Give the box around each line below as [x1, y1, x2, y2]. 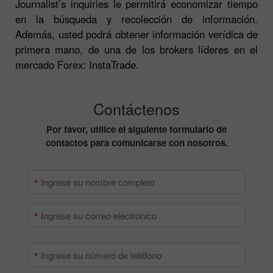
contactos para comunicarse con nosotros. [45, 139, 228, 153]
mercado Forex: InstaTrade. [15, 60, 139, 76]
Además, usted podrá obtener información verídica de [15, 30, 258, 45]
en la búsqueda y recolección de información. [15, 15, 258, 30]
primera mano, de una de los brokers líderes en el [15, 45, 258, 60]
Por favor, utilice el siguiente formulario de [46, 126, 227, 140]
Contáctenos [93, 101, 180, 123]
